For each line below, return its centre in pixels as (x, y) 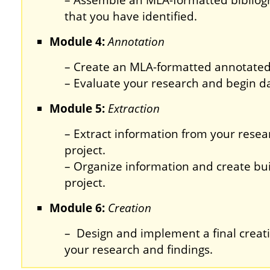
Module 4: (79, 42)
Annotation (136, 42)
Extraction (134, 108)
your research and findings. (139, 250)
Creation (130, 208)
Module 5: (79, 108)
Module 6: (79, 208)
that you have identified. (131, 16)
